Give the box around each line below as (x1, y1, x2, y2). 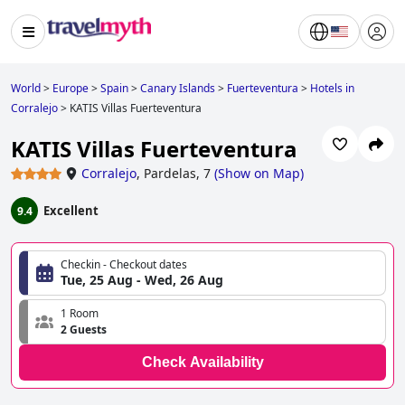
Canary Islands (140, 80, 215, 96)
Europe (52, 80, 89, 96)
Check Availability (141, 354, 264, 371)
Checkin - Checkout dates (61, 257, 187, 273)
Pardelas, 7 (144, 165, 211, 183)
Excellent (43, 202, 99, 220)
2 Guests (61, 322, 107, 338)
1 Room (61, 306, 99, 322)
